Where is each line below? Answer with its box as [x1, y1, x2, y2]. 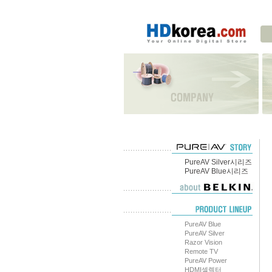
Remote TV [185, 248, 218, 255]
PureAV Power [185, 257, 227, 264]
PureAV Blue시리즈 [185, 167, 248, 175]
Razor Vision [185, 239, 222, 246]
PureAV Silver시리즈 [185, 158, 252, 166]
